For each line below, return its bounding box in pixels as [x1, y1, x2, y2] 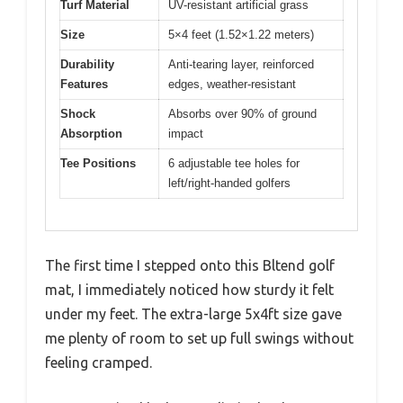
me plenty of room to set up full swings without [45, 329, 354, 346]
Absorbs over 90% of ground [168, 107, 317, 121]
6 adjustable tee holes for [168, 157, 300, 170]
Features [60, 77, 108, 91]
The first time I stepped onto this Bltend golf [45, 256, 335, 273]
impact [168, 127, 203, 140]
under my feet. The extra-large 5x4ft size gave [45, 305, 342, 322]
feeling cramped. [45, 354, 152, 371]
